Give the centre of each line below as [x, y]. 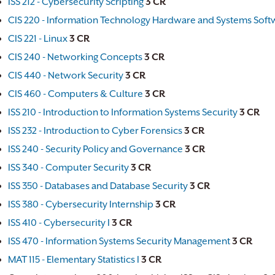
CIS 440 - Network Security [66, 76]
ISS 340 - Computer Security [68, 168]
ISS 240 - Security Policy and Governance [95, 149]
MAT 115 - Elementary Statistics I [74, 260]
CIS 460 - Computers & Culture [76, 94]
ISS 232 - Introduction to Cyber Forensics [95, 131]
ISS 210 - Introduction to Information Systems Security [123, 112]
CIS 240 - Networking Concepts [75, 57]
